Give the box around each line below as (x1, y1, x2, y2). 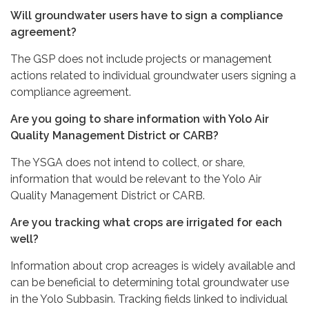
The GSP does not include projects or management (10, 52, 272, 66)
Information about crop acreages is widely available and (10, 259, 295, 272)
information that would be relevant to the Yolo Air (10, 172, 261, 186)
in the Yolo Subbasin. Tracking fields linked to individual (10, 292, 288, 306)
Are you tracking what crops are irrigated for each (10, 215, 282, 229)
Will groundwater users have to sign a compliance (10, 8, 283, 22)
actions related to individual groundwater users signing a (10, 68, 296, 82)
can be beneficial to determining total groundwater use (10, 275, 289, 289)
